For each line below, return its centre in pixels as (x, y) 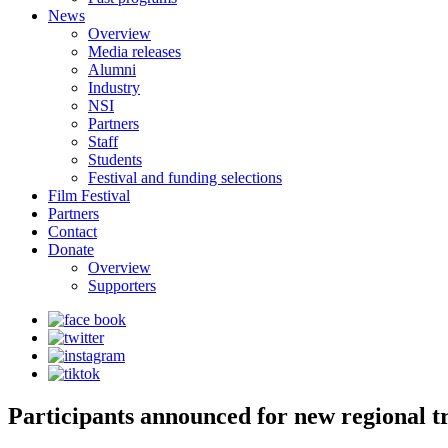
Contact (72, 231)
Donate (71, 249)
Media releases (134, 51)
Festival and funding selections (185, 177)
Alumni (112, 69)
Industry (114, 87)
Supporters (122, 285)
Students (115, 159)
